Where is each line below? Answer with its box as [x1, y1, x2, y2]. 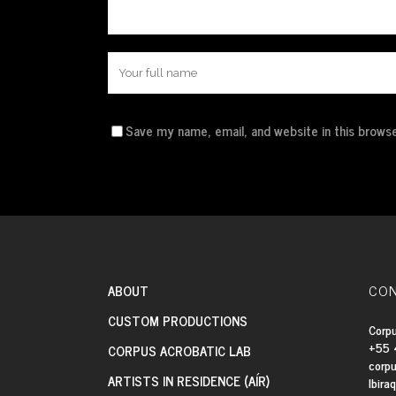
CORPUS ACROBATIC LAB [108, 339, 251, 362]
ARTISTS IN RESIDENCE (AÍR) [108, 369, 270, 392]
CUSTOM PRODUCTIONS [108, 308, 247, 331]
